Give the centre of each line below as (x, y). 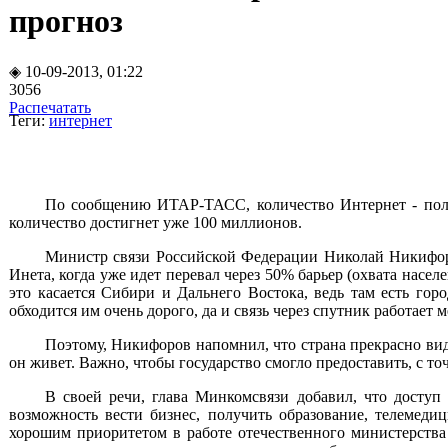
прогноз (66, 21)
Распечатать (50, 107)
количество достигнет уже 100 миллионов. (155, 222)
